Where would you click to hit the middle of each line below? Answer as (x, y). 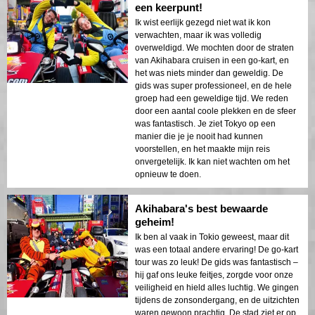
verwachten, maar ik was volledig (198, 36)
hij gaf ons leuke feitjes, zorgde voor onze (214, 275)
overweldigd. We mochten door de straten (214, 48)
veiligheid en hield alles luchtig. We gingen (217, 288)
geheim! (155, 222)
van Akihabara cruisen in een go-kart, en (212, 61)
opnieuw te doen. (168, 175)
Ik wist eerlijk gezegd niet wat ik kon (203, 23)
